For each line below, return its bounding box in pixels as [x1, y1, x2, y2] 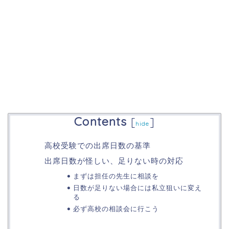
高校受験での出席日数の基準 [44, 140, 151, 150]
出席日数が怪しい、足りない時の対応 [44, 155, 184, 166]
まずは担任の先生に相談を [73, 171, 159, 180]
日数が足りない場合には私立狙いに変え [73, 183, 202, 192]
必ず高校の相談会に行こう [73, 204, 159, 213]
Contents [74, 114, 127, 129]
